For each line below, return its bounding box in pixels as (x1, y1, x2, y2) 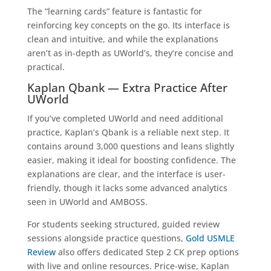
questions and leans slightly (120, 140, 234, 152)
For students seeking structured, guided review (27, 218, 220, 230)
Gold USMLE (185, 232, 235, 244)
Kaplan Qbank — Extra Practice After (27, 79, 227, 96)
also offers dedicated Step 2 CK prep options (55, 246, 239, 258)
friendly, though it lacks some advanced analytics (27, 181, 227, 194)
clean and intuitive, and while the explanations (27, 33, 218, 45)
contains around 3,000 (27, 140, 118, 152)
